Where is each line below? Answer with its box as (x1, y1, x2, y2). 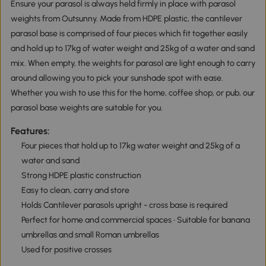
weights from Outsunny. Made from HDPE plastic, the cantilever (10, 13, 242, 24)
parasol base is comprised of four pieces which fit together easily (10, 28, 248, 39)
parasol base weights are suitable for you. (10, 102, 163, 113)
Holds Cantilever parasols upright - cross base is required (21, 199, 227, 210)
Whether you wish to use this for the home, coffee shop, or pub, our (10, 87, 255, 98)
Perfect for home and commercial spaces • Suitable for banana (21, 214, 250, 225)
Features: (10, 125, 50, 137)
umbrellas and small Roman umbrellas (21, 229, 159, 240)
